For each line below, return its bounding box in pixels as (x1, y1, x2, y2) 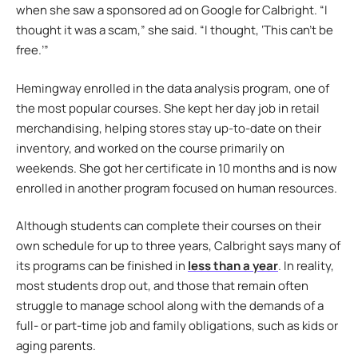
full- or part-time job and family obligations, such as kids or (16, 317, 338, 335)
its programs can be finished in (16, 257, 188, 275)
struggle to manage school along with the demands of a (16, 297, 324, 315)
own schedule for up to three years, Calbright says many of (16, 237, 340, 255)
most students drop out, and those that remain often (16, 277, 308, 295)
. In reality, (278, 257, 334, 275)
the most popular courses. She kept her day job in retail (16, 99, 320, 117)
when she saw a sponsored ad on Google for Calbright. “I (16, 2, 328, 19)
